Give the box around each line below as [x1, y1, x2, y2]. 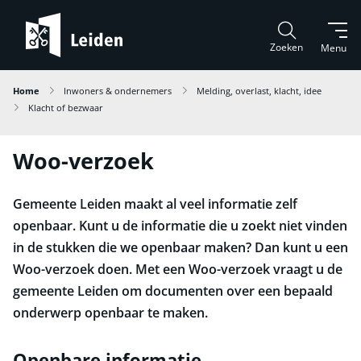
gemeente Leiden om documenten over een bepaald [13, 282, 333, 300]
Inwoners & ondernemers [64, 85, 172, 97]
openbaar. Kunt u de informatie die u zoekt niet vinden [13, 217, 347, 234]
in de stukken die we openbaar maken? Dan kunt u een [13, 239, 348, 256]
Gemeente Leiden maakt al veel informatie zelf [13, 195, 297, 213]
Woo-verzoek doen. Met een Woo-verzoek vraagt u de [13, 260, 342, 278]
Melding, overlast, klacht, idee [196, 85, 322, 97]
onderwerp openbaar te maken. [13, 304, 211, 322]
